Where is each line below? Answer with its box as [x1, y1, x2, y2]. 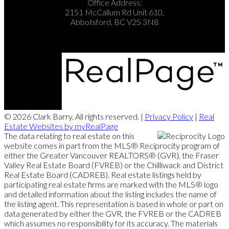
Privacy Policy [145, 111, 193, 122]
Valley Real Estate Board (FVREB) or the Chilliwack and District [4, 160, 223, 170]
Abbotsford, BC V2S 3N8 [71, 16, 158, 27]
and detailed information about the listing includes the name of [4, 189, 217, 199]
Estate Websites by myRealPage [4, 121, 118, 131]
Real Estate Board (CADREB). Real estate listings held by [4, 170, 201, 180]
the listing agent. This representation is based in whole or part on [4, 199, 223, 209]
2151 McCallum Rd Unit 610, [65, 7, 164, 17]
